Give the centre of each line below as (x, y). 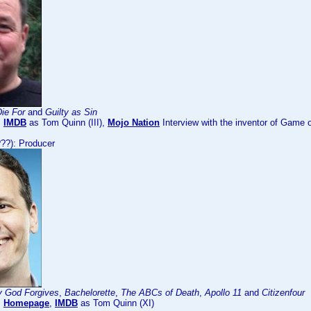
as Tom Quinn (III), (67, 123)
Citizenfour (283, 293)
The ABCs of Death (160, 293)
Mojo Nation (134, 123)
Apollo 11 (223, 293)
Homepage (26, 303)
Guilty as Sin (71, 112)
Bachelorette (90, 293)
